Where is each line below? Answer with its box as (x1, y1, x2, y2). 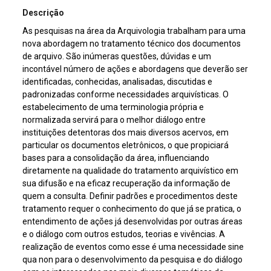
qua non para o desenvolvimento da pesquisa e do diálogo (22, 255, 243, 265)
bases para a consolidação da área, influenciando (22, 153, 210, 163)
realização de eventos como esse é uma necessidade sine (22, 242, 244, 252)
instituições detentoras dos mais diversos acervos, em (22, 128, 229, 138)
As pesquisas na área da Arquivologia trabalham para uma (22, 26, 246, 36)
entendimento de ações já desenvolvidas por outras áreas (22, 217, 243, 227)
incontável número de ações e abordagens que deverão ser (22, 64, 249, 74)
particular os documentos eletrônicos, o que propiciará (22, 140, 229, 151)
